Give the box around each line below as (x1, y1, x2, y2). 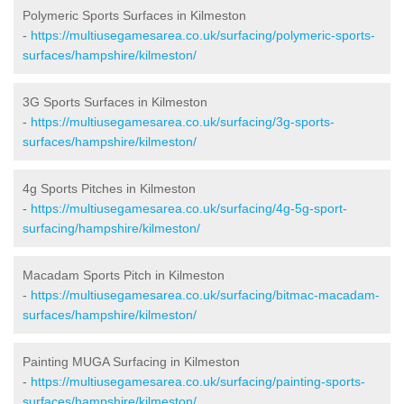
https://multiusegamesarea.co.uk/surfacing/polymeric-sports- (31, 27, 375, 42)
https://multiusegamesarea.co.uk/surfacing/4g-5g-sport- (31, 200, 347, 216)
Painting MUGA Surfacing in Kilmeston (23, 353, 240, 369)
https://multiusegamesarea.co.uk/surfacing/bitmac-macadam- (31, 287, 380, 302)
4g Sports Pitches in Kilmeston (23, 180, 196, 196)
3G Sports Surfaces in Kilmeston (23, 94, 207, 109)
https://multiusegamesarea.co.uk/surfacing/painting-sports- (31, 373, 365, 389)
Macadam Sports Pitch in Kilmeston (23, 267, 225, 282)
